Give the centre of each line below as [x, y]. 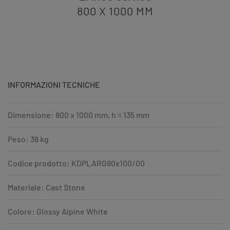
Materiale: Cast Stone [46, 187]
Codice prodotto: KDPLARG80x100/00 [76, 163]
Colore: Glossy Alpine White [58, 211]
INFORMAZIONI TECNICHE [54, 84]
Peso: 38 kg [28, 139]
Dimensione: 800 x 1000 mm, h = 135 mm [79, 114]
